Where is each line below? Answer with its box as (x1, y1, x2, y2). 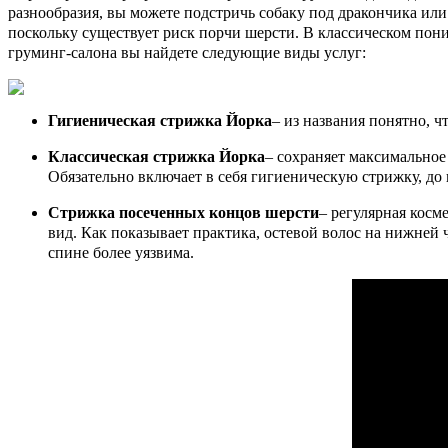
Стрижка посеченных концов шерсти (48, 203, 319, 221)
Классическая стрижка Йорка (48, 147, 265, 165)
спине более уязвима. (48, 243, 194, 261)
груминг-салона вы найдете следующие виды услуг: (8, 43, 366, 61)
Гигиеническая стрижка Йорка (48, 111, 272, 129)
